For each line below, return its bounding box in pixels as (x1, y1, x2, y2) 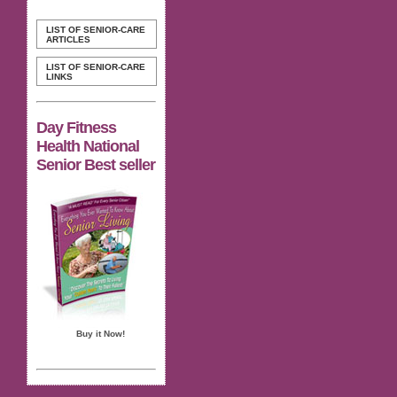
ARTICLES (46, 35, 90, 44)
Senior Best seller (36, 155, 155, 174)
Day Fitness (36, 118, 116, 136)
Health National (36, 136, 139, 155)
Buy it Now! (76, 328, 125, 339)
